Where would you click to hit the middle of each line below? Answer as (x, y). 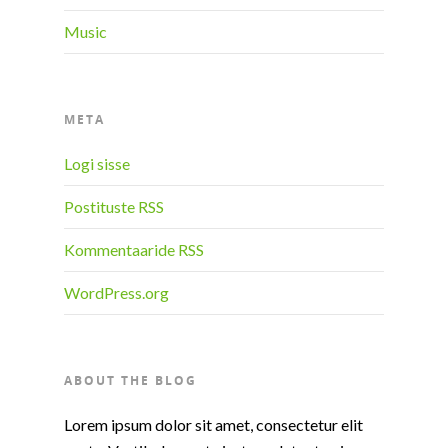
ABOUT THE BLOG (130, 381)
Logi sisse (97, 164)
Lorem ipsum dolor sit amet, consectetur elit (213, 425)
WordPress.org (116, 293)
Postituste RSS (114, 207)
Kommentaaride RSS (134, 250)
